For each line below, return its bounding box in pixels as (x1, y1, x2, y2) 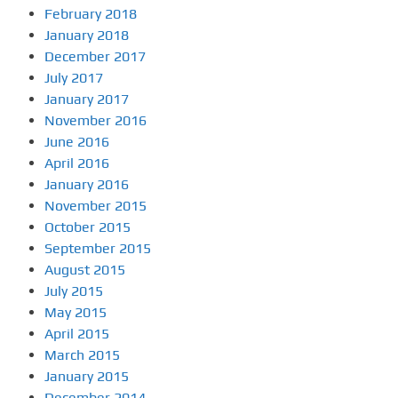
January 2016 (44, 176, 129, 193)
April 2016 (44, 155, 109, 171)
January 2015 (44, 368, 129, 385)
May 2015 (44, 304, 107, 321)
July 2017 (44, 69, 103, 86)
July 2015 (44, 283, 103, 299)
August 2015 (44, 261, 125, 278)
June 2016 (44, 133, 109, 150)
